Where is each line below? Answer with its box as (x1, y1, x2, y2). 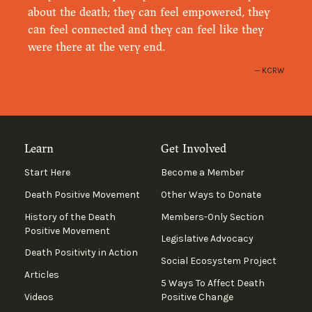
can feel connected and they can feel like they (28, 22, 264, 38)
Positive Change (160, 290, 233, 303)
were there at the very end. (28, 40, 166, 55)
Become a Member (160, 166, 244, 179)
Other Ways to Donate (160, 188, 261, 201)
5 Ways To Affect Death (160, 276, 265, 289)
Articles (24, 268, 59, 281)
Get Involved (160, 141, 226, 156)
